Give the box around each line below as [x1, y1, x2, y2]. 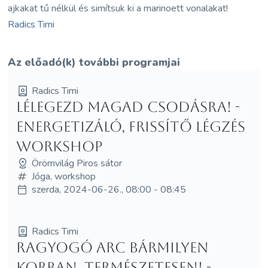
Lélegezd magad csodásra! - [16, 98, 240, 115]
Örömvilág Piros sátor [31, 156, 122, 170]
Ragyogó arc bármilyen [16, 239, 209, 256]
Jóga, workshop [31, 169, 96, 183]
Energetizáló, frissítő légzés [16, 118, 245, 135]
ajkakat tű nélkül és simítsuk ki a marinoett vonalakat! [8, 1, 229, 15]
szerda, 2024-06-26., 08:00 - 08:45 [31, 182, 186, 196]
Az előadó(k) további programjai [8, 54, 181, 69]
